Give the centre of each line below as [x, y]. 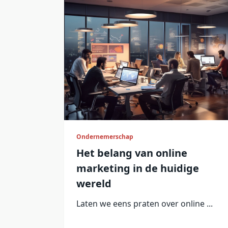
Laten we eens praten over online [140, 204]
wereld [94, 184]
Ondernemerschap [105, 137]
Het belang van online [132, 153]
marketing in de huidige [138, 168]
